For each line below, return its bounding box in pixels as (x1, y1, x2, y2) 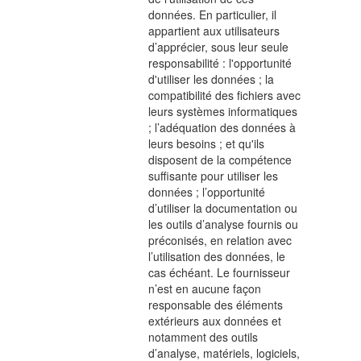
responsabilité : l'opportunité (148, 55, 293, 71)
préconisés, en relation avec (148, 232, 293, 248)
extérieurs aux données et (148, 313, 282, 329)
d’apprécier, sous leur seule (148, 39, 289, 55)
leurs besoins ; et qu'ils (148, 135, 265, 151)
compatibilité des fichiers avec (148, 87, 301, 103)
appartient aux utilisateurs (148, 23, 280, 39)
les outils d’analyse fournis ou (148, 216, 299, 232)
